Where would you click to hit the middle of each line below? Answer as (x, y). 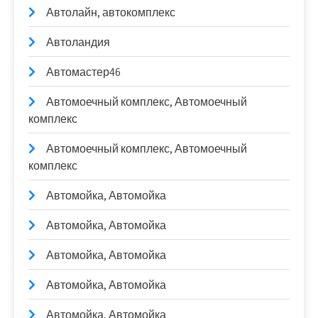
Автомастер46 (83, 72)
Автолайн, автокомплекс (111, 12)
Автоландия (78, 42)
